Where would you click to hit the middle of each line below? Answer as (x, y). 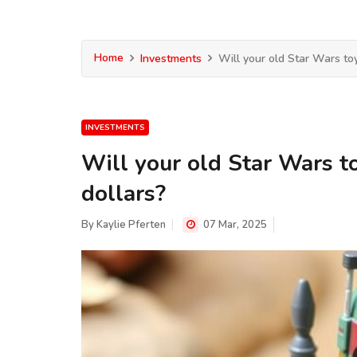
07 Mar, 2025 (234, 225)
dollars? (124, 194)
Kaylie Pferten (131, 225)
